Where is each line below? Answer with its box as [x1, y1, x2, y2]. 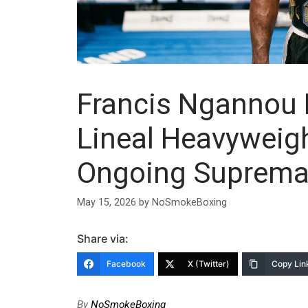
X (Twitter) [188, 258, 230, 269]
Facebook [107, 258, 146, 269]
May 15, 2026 [77, 196, 136, 208]
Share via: [77, 231, 129, 245]
